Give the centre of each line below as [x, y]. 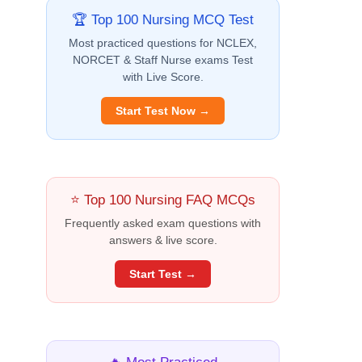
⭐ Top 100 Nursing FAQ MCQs [163, 200]
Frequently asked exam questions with [163, 223]
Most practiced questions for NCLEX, [163, 43]
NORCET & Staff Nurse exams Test [163, 60]
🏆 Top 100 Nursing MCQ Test [163, 20]
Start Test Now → [163, 111]
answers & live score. [163, 240]
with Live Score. [163, 77]
